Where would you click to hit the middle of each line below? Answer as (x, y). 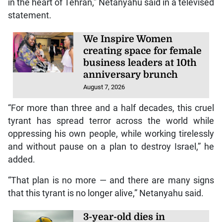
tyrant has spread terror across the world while (111, 121)
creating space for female (143, 51)
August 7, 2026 (104, 87)
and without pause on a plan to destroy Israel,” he (111, 146)
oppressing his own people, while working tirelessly (111, 134)
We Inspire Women (128, 39)
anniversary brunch (131, 75)
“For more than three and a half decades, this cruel (111, 108)
